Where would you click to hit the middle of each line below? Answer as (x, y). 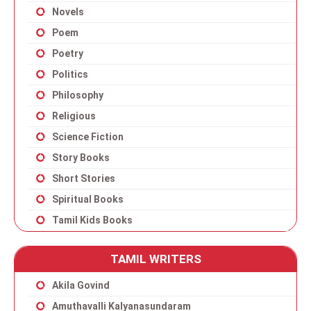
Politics (70, 74)
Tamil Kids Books (92, 220)
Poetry (68, 53)
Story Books (81, 158)
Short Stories (84, 178)
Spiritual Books (88, 199)
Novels (68, 12)
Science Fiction (88, 137)
